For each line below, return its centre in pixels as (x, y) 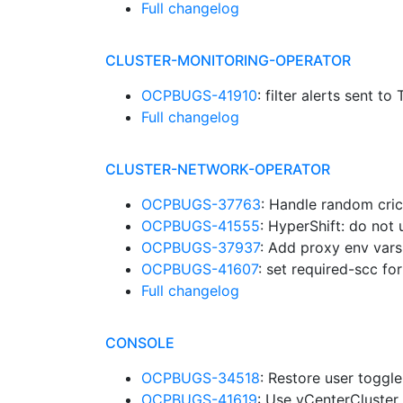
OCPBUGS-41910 (199, 95)
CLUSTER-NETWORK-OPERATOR (218, 169)
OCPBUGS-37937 (201, 247)
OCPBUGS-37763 (201, 204)
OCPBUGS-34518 (201, 378)
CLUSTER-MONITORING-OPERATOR (228, 60)
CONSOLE (140, 343)
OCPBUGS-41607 (200, 269)
